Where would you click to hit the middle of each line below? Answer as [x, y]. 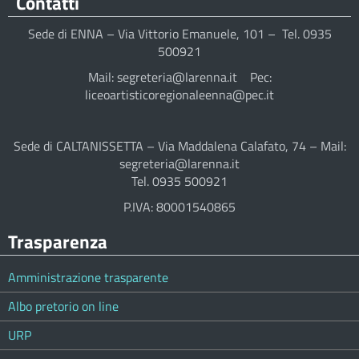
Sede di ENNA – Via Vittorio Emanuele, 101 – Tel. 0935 [179, 34]
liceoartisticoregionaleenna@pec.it [179, 95]
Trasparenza [58, 242]
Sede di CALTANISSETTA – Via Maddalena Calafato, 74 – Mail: [179, 146]
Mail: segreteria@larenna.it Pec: [179, 77]
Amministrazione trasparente [88, 278]
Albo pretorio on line [63, 307]
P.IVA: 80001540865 [179, 207]
